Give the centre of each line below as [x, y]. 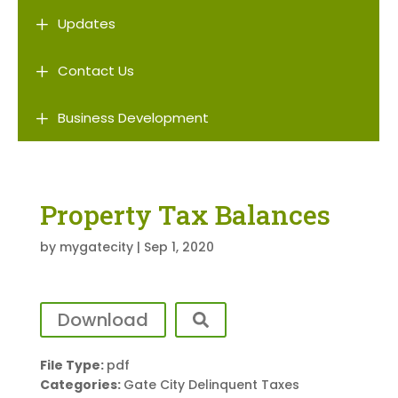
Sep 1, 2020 [179, 247]
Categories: [81, 385]
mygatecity [96, 247]
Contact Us [96, 71]
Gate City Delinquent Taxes [211, 385]
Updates [86, 24]
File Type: [73, 366]
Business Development [133, 118]
